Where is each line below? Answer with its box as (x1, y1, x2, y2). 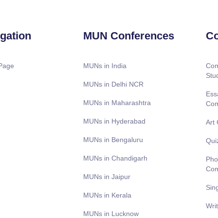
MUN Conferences (83, 29, 174, 42)
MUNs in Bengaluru (83, 135, 143, 144)
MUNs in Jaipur (83, 172, 130, 181)
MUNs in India (83, 61, 127, 70)
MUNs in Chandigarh (83, 154, 147, 162)
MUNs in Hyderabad (83, 117, 145, 125)
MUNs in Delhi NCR (83, 80, 144, 88)
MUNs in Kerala (83, 191, 131, 199)
